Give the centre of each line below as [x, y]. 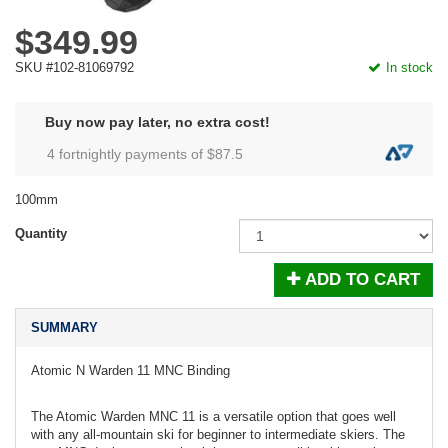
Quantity [41, 233]
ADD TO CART [362, 279]
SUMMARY [64, 327]
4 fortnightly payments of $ [131, 154]
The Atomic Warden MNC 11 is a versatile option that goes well [213, 416]
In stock [409, 67]
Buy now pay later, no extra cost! [157, 122]
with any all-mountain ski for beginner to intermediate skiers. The [218, 434]
